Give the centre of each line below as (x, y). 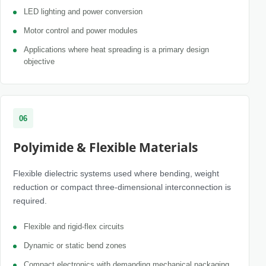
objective (39, 61)
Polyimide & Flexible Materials (105, 147)
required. (30, 201)
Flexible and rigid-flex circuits (74, 227)
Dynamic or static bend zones (75, 246)
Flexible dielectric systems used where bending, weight (116, 173)
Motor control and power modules (81, 31)
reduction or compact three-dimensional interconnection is (122, 187)
